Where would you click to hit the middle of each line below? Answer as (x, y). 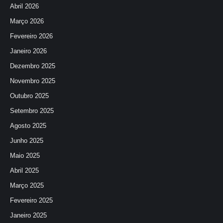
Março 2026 (27, 21)
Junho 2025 (27, 140)
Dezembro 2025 (33, 66)
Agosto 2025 (28, 125)
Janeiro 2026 (28, 51)
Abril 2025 (24, 170)
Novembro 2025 (33, 81)
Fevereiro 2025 (31, 200)
